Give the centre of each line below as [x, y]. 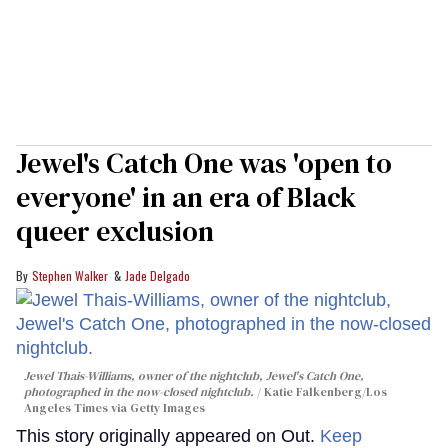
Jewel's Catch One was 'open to [204, 162]
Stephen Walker [70, 275]
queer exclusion [115, 230]
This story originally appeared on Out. [168, 435]
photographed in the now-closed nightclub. [139, 391]
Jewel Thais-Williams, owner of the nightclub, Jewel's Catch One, [194, 375]
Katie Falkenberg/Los [325, 391]
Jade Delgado [157, 275]
